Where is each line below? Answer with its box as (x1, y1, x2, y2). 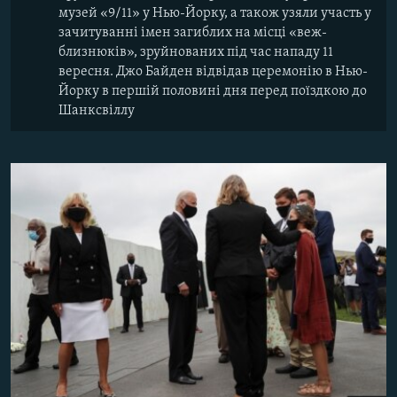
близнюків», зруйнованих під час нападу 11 (58, 45, 333, 60)
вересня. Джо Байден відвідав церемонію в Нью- (58, 65, 368, 80)
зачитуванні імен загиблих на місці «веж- (58, 26, 327, 41)
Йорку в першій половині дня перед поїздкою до (58, 84, 367, 99)
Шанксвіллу (58, 104, 135, 119)
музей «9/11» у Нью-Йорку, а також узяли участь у (58, 6, 371, 21)
